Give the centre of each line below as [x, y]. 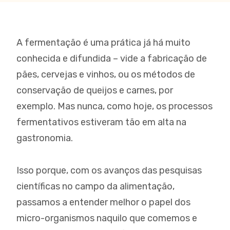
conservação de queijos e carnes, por [95, 90]
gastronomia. [45, 138]
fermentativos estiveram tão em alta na [101, 122]
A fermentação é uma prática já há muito [103, 43]
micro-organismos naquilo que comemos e [107, 218]
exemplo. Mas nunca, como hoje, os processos [114, 106]
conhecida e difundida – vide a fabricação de [112, 59]
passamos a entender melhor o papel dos [103, 202]
